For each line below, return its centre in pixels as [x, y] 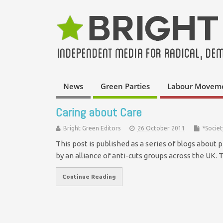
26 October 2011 [161, 128]
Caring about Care [99, 112]
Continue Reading [89, 177]
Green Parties [125, 86]
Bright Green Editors [92, 128]
